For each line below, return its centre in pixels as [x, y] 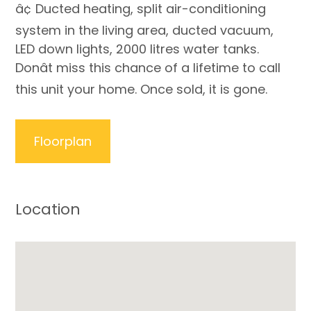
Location [48, 209]
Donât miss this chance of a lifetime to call [148, 67]
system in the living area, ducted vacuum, [145, 30]
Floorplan [63, 141]
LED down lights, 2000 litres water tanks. [137, 49]
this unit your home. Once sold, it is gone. [142, 89]
